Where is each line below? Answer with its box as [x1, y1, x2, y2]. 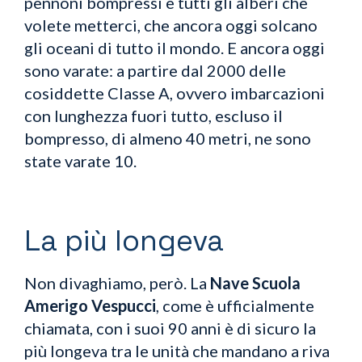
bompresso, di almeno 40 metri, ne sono [24, 128, 311, 148]
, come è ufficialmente [156, 295, 314, 315]
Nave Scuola [210, 272, 301, 293]
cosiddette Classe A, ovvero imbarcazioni [24, 82, 325, 103]
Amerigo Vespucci [24, 295, 156, 315]
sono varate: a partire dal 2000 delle [24, 60, 286, 80]
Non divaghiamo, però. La [24, 272, 210, 293]
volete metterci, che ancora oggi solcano [24, 15, 318, 35]
